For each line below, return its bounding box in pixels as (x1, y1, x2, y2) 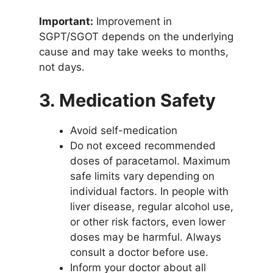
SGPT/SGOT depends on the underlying (38, 30, 233, 43)
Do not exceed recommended (69, 140, 216, 152)
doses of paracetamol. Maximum (69, 155, 230, 168)
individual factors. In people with (69, 185, 229, 198)
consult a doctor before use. (69, 246, 208, 259)
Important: (38, 15, 93, 27)
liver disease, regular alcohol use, (69, 200, 233, 213)
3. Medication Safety (38, 90, 216, 112)
